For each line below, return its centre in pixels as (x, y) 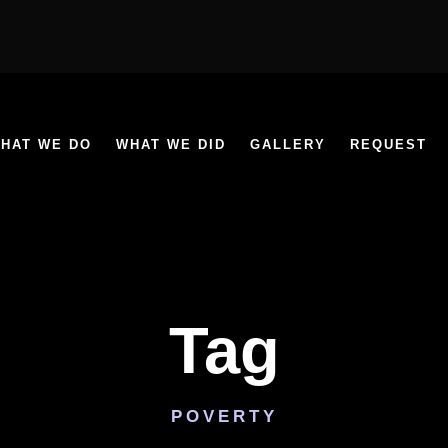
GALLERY (288, 144)
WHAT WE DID (171, 144)
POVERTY (224, 416)
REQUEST (388, 144)
